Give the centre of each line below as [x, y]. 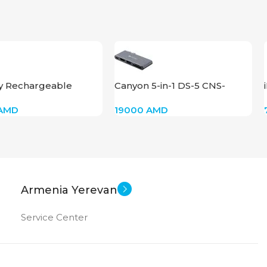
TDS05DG [137, 98]
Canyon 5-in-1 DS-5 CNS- [170, 85]
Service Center [54, 217]
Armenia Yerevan [69, 190]
